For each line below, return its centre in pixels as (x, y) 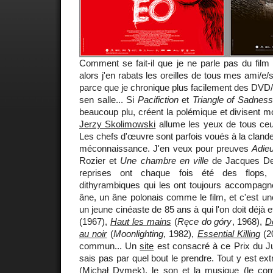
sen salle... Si (108, 99)
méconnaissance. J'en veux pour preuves (166, 148)
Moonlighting (138, 233)
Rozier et (100, 160)
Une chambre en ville (164, 160)
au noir (93, 233)
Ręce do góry (204, 221)
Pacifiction (158, 99)
